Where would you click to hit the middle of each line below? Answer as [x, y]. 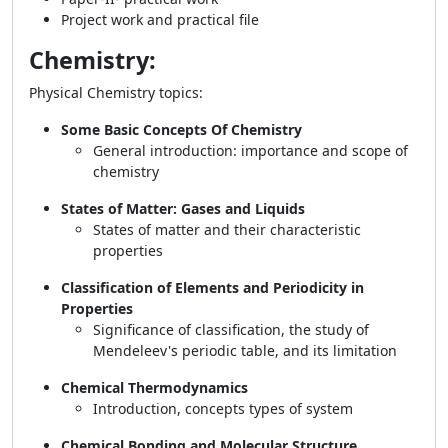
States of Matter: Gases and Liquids [183, 208]
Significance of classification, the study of [231, 329]
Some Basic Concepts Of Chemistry [183, 129]
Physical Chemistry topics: [118, 92]
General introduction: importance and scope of [250, 150]
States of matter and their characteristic [227, 229]
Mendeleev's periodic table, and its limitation [245, 350]
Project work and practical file [160, 19]
